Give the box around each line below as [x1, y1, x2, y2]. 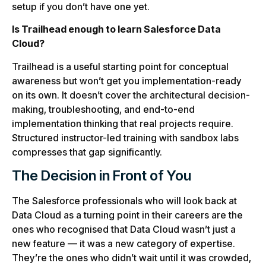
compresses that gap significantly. [12, 145, 162, 158]
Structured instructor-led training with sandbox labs [12, 131, 239, 144]
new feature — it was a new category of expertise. [12, 237, 235, 250]
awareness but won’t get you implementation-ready [12, 74, 241, 87]
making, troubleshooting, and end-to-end [12, 103, 195, 115]
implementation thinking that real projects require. [12, 117, 233, 129]
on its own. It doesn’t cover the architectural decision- [12, 88, 250, 101]
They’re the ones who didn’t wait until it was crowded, [12, 252, 251, 264]
